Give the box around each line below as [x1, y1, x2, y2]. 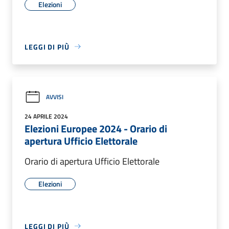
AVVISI [46, 92, 63, 102]
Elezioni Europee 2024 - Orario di [25, 120, 167, 136]
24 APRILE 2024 [25, 111, 68, 121]
